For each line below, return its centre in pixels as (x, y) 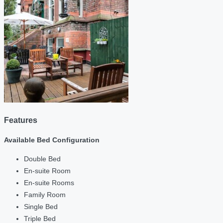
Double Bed (42, 159)
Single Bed (41, 207)
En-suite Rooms (49, 183)
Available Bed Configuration (52, 140)
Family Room (45, 195)
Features (21, 120)
